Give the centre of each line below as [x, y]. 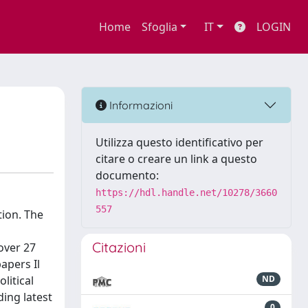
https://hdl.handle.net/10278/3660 [186, 192]
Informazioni [140, 105]
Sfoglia [159, 27]
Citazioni [119, 247]
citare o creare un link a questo [176, 159]
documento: [127, 175]
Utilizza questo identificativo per [179, 142]
